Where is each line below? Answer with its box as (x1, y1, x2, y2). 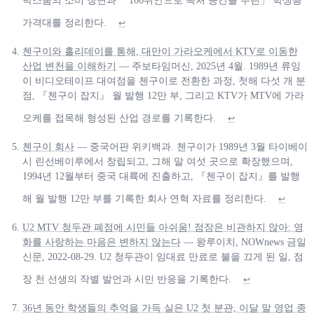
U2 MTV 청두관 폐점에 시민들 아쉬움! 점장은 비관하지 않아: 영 (22, 222, 303, 233)
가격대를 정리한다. (22, 18, 107, 29)
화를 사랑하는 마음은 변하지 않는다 (22, 237, 181, 248)
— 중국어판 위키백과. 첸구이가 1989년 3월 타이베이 (74, 142, 308, 153)
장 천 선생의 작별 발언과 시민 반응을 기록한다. (22, 274, 231, 285)
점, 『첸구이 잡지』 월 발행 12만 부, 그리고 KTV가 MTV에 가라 (22, 90, 304, 102)
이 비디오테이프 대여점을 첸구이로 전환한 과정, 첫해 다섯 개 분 (22, 76, 306, 87)
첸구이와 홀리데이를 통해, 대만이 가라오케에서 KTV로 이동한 (22, 46, 298, 57)
